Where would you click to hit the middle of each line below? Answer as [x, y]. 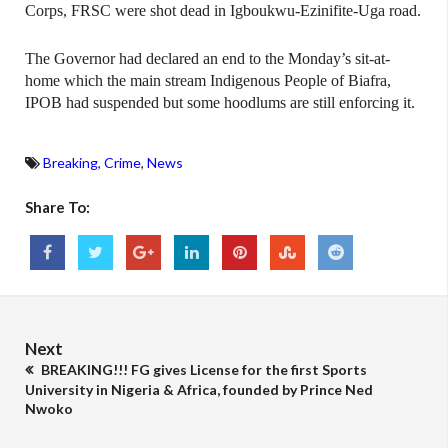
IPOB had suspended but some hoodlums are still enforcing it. [220, 102]
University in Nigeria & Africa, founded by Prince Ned [199, 389]
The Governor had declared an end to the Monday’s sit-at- [207, 58]
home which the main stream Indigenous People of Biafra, [208, 80]
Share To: [57, 207]
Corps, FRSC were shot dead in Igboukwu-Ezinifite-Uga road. [223, 10]
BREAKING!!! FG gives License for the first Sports [202, 369]
